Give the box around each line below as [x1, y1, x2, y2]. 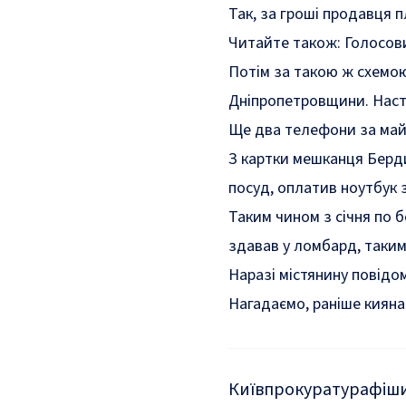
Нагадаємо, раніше [228, 293, 364, 315]
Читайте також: [228, 32, 344, 54]
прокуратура [264, 377, 369, 402]
